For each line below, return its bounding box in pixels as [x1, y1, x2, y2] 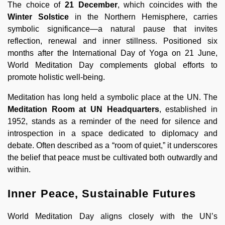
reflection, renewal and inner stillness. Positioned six [8, 36, 217, 45]
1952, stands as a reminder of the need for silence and [8, 117, 217, 126]
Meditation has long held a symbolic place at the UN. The [8, 92, 217, 101]
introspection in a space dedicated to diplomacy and [8, 129, 217, 138]
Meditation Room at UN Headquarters [8, 104, 159, 114]
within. [8, 165, 31, 174]
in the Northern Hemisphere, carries [69, 12, 217, 21]
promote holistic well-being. [8, 72, 105, 81]
